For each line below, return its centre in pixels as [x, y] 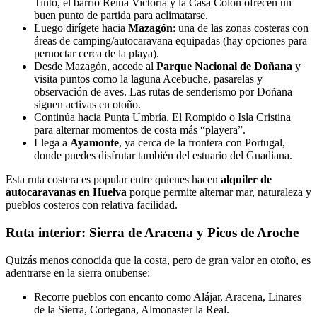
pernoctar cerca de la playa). [97, 54]
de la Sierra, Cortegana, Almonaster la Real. [132, 309]
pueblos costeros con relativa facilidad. [92, 205]
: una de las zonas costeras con [241, 28]
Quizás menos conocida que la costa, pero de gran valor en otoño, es [158, 260]
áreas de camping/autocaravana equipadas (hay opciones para [171, 41]
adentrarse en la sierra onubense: [78, 272]
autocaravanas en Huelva [66, 192]
